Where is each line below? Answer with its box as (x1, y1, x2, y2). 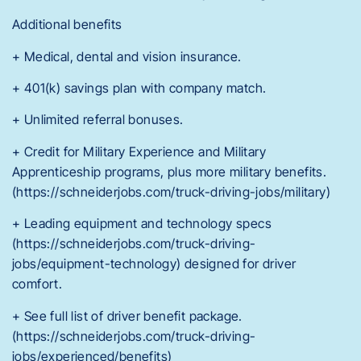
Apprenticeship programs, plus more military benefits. (12, 163, 327, 180)
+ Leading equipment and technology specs (12, 215, 272, 232)
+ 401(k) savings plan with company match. (12, 80, 267, 97)
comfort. (12, 276, 63, 293)
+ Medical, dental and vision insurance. (12, 48, 242, 64)
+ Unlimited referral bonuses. (12, 111, 184, 128)
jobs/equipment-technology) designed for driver (12, 255, 297, 272)
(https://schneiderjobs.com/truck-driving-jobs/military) (12, 183, 330, 200)
